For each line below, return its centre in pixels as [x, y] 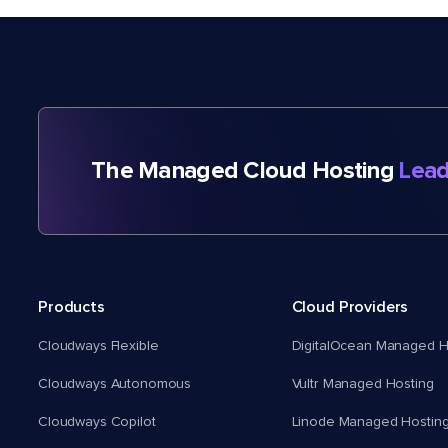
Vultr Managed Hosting [362, 384]
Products [71, 307]
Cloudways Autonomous [115, 384]
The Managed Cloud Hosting [245, 171]
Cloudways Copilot [97, 422]
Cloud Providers [350, 307]
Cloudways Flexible [98, 346]
